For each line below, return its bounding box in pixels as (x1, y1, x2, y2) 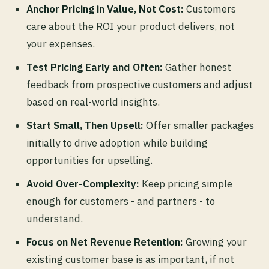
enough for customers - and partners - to (26, 195, 215, 208)
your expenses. (26, 37, 95, 51)
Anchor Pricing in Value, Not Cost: (26, 2, 184, 16)
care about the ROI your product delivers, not (26, 20, 235, 34)
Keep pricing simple (139, 177, 232, 191)
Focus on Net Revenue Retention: (26, 235, 183, 249)
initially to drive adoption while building (26, 136, 208, 150)
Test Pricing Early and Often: (26, 61, 163, 74)
